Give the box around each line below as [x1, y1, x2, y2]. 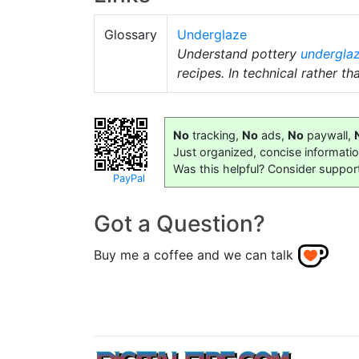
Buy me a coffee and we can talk [94, 247, 293, 264]
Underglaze [177, 26, 247, 43]
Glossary [104, 26, 157, 43]
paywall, [304, 128, 354, 143]
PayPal [113, 172, 145, 185]
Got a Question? [94, 210, 265, 238]
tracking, [189, 128, 242, 143]
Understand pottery [177, 46, 301, 63]
